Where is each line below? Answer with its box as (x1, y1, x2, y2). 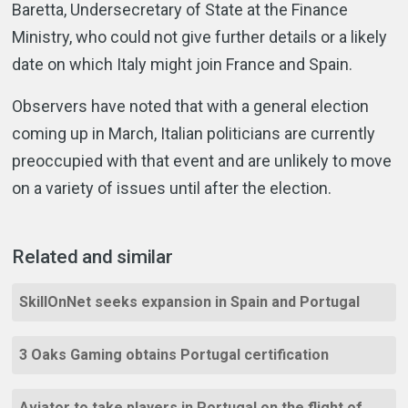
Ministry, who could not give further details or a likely (12, 27, 388, 46)
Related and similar (12, 246, 173, 268)
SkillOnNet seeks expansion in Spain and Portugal (19, 293, 361, 311)
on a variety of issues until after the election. (12, 178, 332, 198)
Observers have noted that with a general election (12, 97, 370, 116)
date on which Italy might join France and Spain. (12, 55, 353, 74)
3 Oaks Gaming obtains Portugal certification (19, 346, 330, 363)
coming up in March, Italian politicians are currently (12, 124, 376, 143)
